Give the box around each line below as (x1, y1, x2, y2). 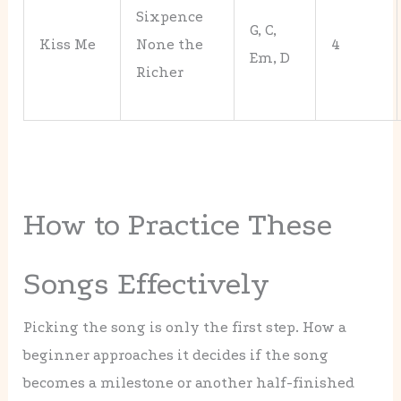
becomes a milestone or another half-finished (23, 374, 355, 392)
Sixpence (136, 7, 204, 25)
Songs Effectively (23, 266, 270, 303)
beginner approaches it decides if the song (23, 346, 329, 364)
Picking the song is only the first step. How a (23, 319, 347, 337)
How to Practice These (23, 207, 333, 243)
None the (136, 35, 204, 53)
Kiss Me (39, 35, 97, 53)
